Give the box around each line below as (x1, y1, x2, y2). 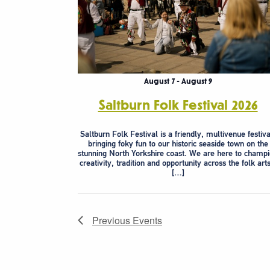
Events (133, 213, 162, 227)
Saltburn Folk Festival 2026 (98, 98, 258, 113)
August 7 (143, 77, 175, 86)
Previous (92, 213, 133, 227)
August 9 (181, 77, 212, 86)
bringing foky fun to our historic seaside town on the (87, 137, 268, 149)
